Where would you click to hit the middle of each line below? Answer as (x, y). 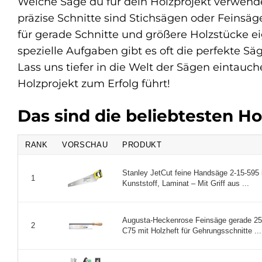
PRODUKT (142, 144)
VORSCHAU (85, 144)
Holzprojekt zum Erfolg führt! (94, 83)
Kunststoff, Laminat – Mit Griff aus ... (186, 183)
